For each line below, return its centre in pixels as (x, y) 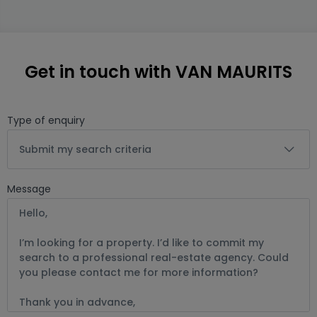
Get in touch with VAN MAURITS (158, 72)
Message (29, 189)
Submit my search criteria (85, 149)
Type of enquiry (46, 120)
